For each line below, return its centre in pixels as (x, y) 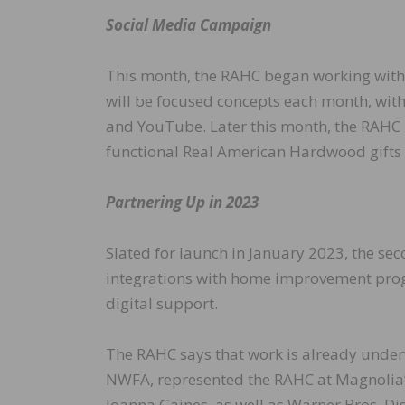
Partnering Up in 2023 (182, 202)
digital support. (162, 304)
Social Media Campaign (188, 25)
